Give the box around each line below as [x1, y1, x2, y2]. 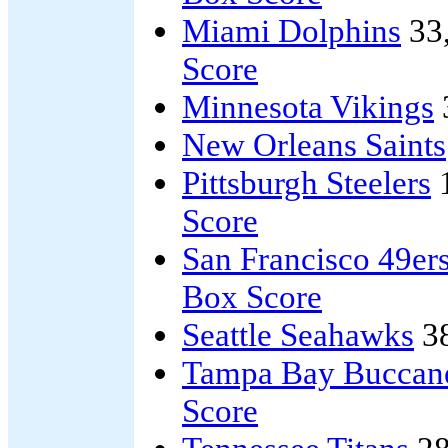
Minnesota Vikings [182, 88, 434, 125]
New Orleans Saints [182, 126, 446, 163]
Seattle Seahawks [182, 316, 414, 353]
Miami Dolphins [182, 12, 401, 49]
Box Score [182, 278, 322, 315]
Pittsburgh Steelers [182, 164, 431, 201]
